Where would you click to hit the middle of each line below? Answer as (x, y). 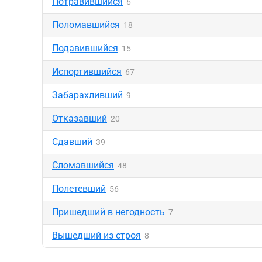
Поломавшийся (86, 25)
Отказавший (80, 118)
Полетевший (79, 189)
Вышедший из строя (96, 235)
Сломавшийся (83, 165)
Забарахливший (87, 95)
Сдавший (72, 142)
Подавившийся (85, 48)
